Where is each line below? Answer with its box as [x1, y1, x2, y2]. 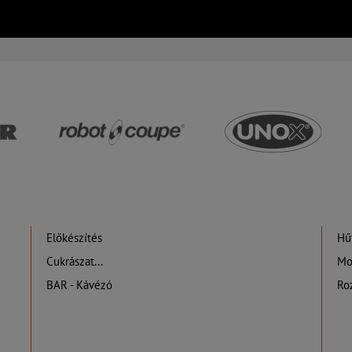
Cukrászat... [46, 254, 103, 269]
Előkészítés [46, 230, 102, 246]
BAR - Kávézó [46, 277, 112, 293]
